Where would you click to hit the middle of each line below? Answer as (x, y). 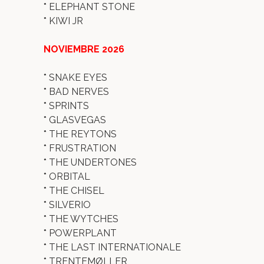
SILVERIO (70, 205)
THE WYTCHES (84, 219)
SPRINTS (69, 106)
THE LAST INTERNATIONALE (115, 247)
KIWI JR (66, 21)
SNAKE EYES (78, 77)
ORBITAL (70, 176)
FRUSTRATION (82, 148)
